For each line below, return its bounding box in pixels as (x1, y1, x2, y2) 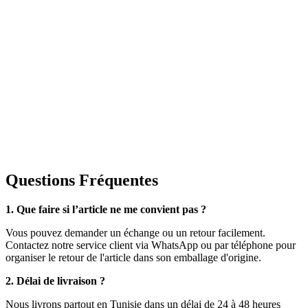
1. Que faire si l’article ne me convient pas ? (5, 203, 206, 215)
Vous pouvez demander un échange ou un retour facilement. (5, 226, 265, 239)
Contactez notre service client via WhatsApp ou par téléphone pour (5, 239, 296, 251)
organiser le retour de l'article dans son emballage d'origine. (5, 251, 261, 263)
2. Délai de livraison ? (5, 274, 105, 287)
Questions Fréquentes (5, 170, 158, 189)
